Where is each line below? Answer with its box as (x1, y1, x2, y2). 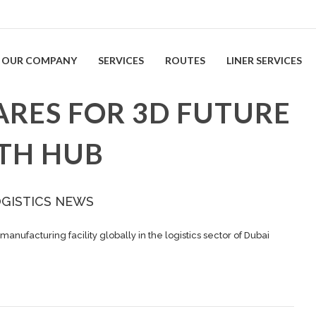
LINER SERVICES (226, 54, 302, 66)
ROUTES (165, 54, 205, 66)
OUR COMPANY (1, 54, 77, 66)
